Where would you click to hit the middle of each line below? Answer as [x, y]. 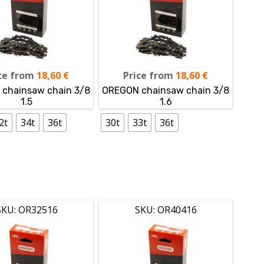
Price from [148, 75]
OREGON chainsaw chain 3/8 [166, 90]
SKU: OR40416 [166, 209]
